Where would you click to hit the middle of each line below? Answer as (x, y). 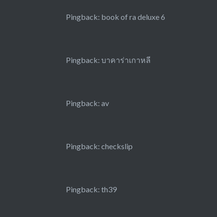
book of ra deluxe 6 (133, 17)
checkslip (117, 146)
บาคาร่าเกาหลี (126, 60)
